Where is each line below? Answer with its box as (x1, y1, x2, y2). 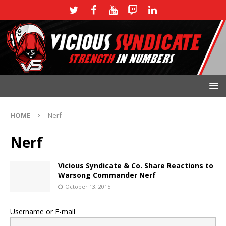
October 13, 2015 (65, 182, 110, 190)
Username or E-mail (10, 206, 75, 216)
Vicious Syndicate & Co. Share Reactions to (58, 160, 213, 171)
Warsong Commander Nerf (58, 169, 156, 180)
